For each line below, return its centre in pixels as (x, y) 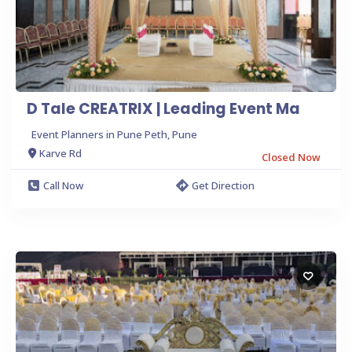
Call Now (63, 185)
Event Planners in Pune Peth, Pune (114, 134)
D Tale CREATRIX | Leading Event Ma (163, 108)
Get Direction (223, 185)
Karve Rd (60, 154)
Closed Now (291, 157)
